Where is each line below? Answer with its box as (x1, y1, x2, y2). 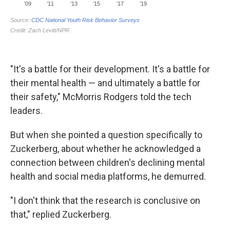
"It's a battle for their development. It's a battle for (10, 64, 210, 75)
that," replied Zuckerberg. (10, 209, 111, 220)
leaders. (10, 105, 43, 117)
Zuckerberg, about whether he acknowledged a (10, 143, 201, 155)
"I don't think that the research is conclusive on (10, 195, 200, 206)
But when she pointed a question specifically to (10, 129, 202, 141)
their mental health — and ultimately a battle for (10, 78, 200, 89)
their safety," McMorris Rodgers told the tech (10, 91, 191, 103)
